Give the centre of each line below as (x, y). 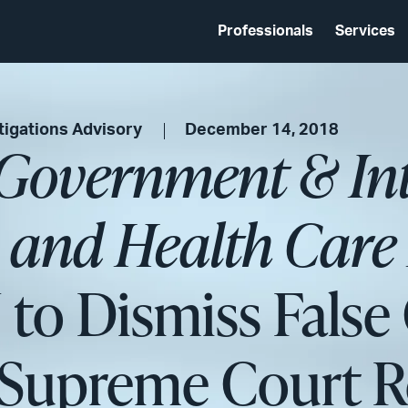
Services (365, 31)
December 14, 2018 (262, 130)
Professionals (265, 31)
